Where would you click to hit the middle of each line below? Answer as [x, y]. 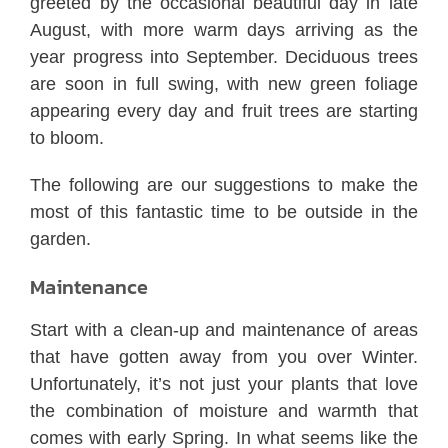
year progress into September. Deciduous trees [224, 56]
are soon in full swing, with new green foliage [224, 83]
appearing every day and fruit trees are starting [224, 110]
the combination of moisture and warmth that [224, 410]
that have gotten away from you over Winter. [224, 356]
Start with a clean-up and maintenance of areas [224, 329]
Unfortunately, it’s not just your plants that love [224, 383]
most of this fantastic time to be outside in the [224, 211]
